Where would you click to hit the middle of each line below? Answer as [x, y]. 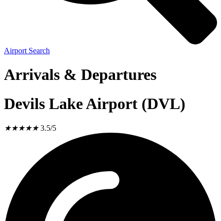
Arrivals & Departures [80, 75]
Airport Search [27, 51]
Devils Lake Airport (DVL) [95, 103]
